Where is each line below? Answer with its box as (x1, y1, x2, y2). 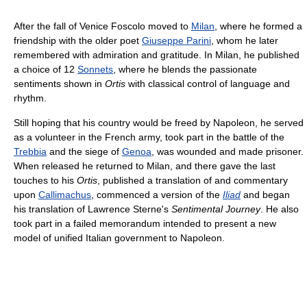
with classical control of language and (125, 78, 290, 90)
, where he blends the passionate (113, 64, 257, 75)
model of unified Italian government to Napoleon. (14, 232, 225, 244)
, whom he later (211, 35, 278, 47)
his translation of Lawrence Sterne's (14, 204, 171, 215)
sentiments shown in (14, 78, 105, 90)
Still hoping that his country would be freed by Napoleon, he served (14, 117, 304, 129)
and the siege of (47, 146, 122, 158)
